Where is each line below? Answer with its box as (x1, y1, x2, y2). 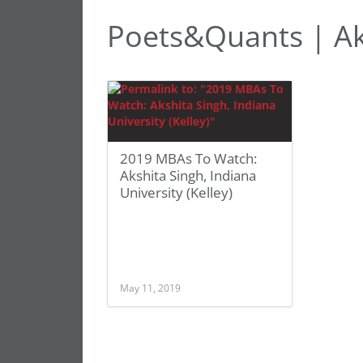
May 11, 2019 (120, 281, 181, 294)
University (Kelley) (120, 183, 233, 202)
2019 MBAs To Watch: (120, 149, 257, 168)
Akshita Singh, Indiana (120, 166, 256, 185)
